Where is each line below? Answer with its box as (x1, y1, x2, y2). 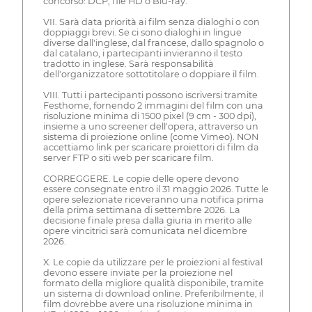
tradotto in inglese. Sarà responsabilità (42, 58, 214, 69)
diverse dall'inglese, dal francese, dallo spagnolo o (42, 37, 264, 48)
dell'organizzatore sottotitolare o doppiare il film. (42, 68, 259, 79)
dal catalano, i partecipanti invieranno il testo (42, 47, 242, 58)
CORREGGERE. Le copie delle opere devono (42, 173, 239, 184)
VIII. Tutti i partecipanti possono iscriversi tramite (42, 89, 258, 100)
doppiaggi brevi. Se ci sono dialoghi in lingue (42, 26, 242, 38)
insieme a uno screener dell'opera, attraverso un (42, 120, 258, 132)
